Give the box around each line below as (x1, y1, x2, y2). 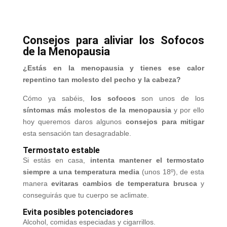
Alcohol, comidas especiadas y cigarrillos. (22, 217, 156, 226)
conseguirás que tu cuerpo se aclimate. (22, 191, 149, 199)
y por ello (171, 105, 205, 114)
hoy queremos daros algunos (22, 117, 126, 126)
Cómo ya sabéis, (22, 94, 91, 102)
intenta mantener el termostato (90, 156, 205, 164)
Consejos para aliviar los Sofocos (22, 33, 205, 47)
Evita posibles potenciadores (22, 207, 133, 217)
